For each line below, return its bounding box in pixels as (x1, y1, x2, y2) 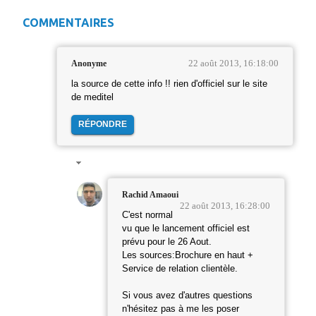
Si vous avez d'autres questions (122, 291, 253, 301)
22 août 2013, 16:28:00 (180, 200, 270, 212)
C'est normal (122, 210, 173, 221)
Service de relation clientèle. (122, 264, 238, 274)
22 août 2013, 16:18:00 (188, 57, 279, 68)
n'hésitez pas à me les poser (122, 304, 239, 315)
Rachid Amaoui (122, 190, 178, 200)
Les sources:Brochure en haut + (122, 250, 253, 261)
